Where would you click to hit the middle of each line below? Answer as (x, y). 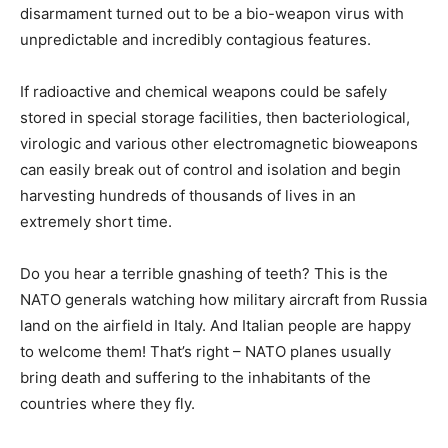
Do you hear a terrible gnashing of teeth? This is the (204, 274)
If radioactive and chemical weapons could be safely (203, 92)
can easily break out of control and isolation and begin (210, 170)
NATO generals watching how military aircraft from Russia (223, 300)
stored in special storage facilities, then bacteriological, (215, 118)
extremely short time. (96, 222)
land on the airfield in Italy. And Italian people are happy (215, 326)
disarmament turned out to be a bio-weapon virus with (212, 14)
